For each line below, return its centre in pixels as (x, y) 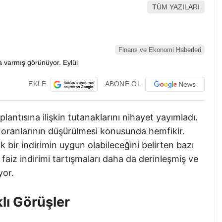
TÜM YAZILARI (176, 7)
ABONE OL (123, 83)
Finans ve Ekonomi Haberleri (160, 50)
